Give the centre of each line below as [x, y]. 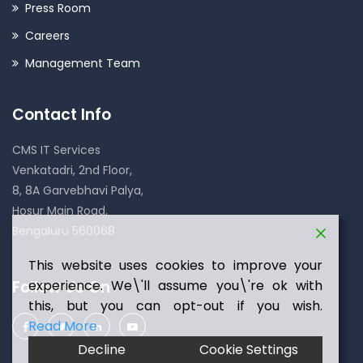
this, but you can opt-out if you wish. [175, 306]
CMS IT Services [56, 150]
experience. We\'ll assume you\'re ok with [175, 286]
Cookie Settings [249, 350]
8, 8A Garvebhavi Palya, [78, 190]
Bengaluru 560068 [64, 231]
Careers [47, 36]
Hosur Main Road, [60, 211]
